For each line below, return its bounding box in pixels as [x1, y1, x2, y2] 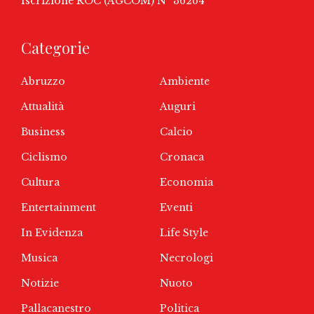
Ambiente [160, 75, 210, 88]
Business [21, 125, 65, 139]
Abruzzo [21, 75, 65, 88]
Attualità [21, 100, 64, 114]
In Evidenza [21, 226, 83, 240]
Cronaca [160, 151, 204, 164]
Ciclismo [21, 151, 67, 164]
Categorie [21, 37, 90, 59]
